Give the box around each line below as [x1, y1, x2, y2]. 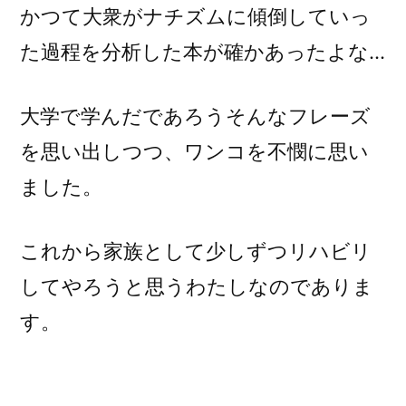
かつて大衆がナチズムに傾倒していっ [20, 5, 371, 29]
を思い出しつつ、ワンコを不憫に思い [20, 140, 369, 164]
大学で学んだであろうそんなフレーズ [20, 104, 371, 129]
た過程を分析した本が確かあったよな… [20, 40, 385, 64]
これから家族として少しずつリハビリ [20, 239, 372, 264]
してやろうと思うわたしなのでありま [20, 275, 373, 299]
